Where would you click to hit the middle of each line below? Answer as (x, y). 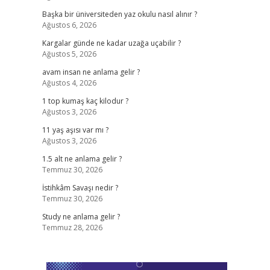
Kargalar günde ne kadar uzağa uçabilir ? (111, 43)
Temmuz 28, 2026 (72, 228)
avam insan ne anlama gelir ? (91, 72)
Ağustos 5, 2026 (69, 54)
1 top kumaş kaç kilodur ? (85, 101)
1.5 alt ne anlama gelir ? (82, 159)
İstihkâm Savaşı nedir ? (80, 188)
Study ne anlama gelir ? (81, 217)
